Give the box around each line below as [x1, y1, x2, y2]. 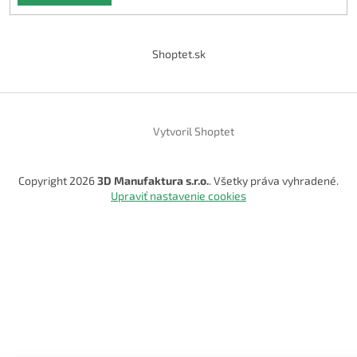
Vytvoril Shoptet [153, 124, 234, 139]
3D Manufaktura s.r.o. [97, 173, 209, 187]
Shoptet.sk [151, 46, 206, 61]
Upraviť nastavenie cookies [111, 188, 246, 202]
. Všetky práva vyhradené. [209, 173, 339, 187]
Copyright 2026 [18, 173, 97, 187]
